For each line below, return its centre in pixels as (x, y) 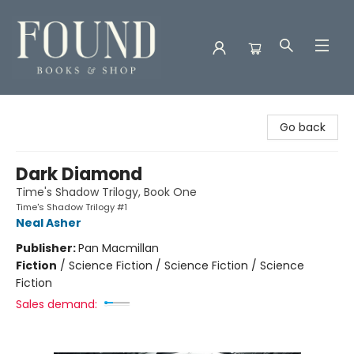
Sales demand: (56, 304)
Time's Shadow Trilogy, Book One (106, 192)
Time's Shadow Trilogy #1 (72, 207)
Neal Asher (49, 223)
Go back (303, 127)
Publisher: (47, 248)
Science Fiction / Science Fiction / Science (186, 265)
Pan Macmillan (119, 248)
